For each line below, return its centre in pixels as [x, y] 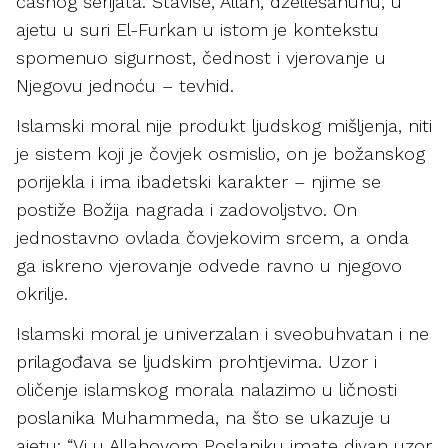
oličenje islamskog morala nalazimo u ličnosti [206, 389]
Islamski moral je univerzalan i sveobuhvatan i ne [222, 333]
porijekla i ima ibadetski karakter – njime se [198, 181]
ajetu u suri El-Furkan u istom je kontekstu [197, 29]
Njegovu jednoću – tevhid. [128, 85]
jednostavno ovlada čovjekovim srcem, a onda [212, 237]
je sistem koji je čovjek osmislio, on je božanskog [220, 153]
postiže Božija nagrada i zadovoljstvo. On [186, 209]
